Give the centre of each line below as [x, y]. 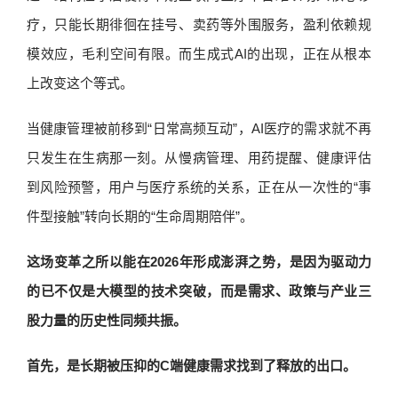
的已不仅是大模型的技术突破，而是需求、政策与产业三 [199, 291]
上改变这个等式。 [80, 83]
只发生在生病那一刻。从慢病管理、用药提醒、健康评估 [199, 158]
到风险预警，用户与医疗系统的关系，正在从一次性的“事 [199, 187]
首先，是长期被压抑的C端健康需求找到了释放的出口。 [191, 366]
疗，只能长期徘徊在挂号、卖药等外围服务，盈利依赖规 [199, 24]
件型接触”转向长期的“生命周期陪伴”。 [140, 216]
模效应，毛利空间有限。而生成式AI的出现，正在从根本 [199, 54]
